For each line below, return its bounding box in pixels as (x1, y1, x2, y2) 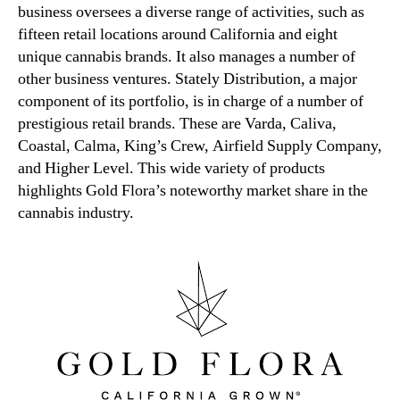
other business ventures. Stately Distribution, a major (18, 68, 357, 89)
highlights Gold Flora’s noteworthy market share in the (18, 179, 368, 201)
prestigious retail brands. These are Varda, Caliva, (18, 112, 337, 134)
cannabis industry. (18, 202, 134, 223)
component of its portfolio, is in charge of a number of (18, 90, 363, 112)
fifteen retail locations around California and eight (18, 23, 337, 45)
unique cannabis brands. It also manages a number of (18, 46, 355, 67)
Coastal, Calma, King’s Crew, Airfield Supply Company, (18, 135, 382, 156)
